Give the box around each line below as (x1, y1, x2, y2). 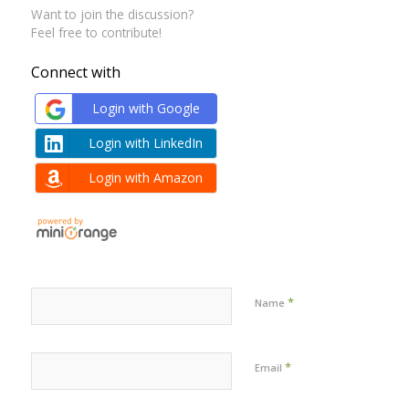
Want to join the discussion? (30, 5, 194, 24)
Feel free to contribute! (30, 24, 162, 42)
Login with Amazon (89, 169, 204, 187)
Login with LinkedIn (89, 134, 204, 152)
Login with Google (91, 100, 200, 118)
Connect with (30, 62, 121, 83)
